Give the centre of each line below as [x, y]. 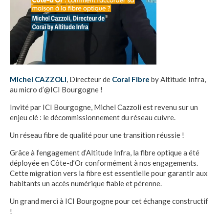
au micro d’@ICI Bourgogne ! [56, 89]
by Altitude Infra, [178, 79]
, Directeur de [89, 79]
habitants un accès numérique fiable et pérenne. [86, 183]
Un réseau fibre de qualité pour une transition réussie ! [97, 135]
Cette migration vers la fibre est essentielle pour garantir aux [109, 173]
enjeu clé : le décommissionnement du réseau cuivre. [93, 117]
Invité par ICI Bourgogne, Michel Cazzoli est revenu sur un [104, 107]
